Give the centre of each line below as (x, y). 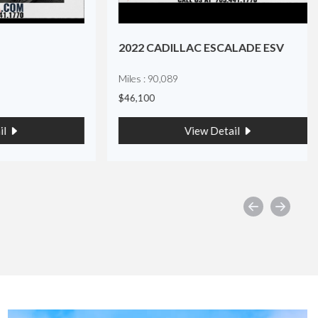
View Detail (187, 130)
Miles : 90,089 (122, 78)
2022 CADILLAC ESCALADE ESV (175, 47)
